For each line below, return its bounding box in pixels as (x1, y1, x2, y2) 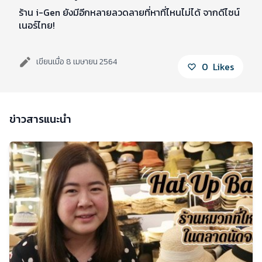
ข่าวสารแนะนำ (9, 111, 71, 127)
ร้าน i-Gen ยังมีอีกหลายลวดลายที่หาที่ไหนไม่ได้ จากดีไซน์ (19, 5, 240, 19)
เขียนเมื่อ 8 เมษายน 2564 (36, 56, 117, 68)
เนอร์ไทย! (19, 18, 55, 32)
